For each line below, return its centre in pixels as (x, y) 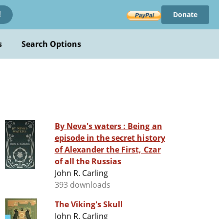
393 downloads (83, 185)
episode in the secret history (110, 138)
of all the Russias (88, 162)
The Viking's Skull (89, 205)
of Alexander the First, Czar (108, 150)
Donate (185, 14)
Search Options (51, 44)
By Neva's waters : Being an (91, 126)
